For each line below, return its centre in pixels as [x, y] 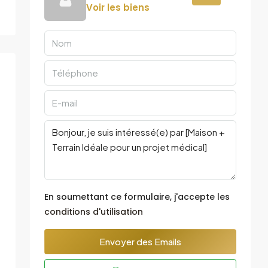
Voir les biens [118, 7]
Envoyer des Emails [140, 241]
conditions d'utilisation [94, 212]
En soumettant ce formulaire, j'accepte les [137, 197]
